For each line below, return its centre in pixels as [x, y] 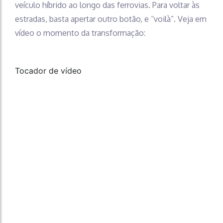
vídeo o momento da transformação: [80, 33]
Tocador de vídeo [48, 70]
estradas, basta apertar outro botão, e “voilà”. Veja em [111, 19]
